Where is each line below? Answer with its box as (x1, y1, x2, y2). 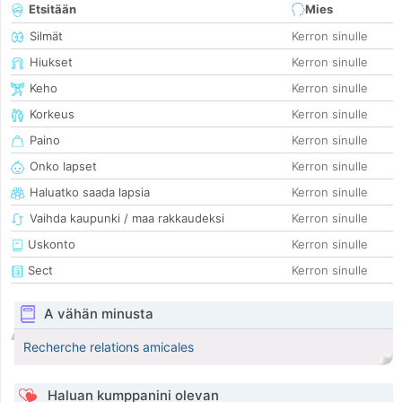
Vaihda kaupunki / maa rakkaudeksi (30, 211, 224, 226)
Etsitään (29, 2, 76, 17)
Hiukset (30, 55, 73, 70)
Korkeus (30, 107, 74, 122)
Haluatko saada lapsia (30, 185, 150, 200)
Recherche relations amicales (23, 339, 194, 355)
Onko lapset (30, 159, 97, 174)
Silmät (30, 29, 63, 44)
